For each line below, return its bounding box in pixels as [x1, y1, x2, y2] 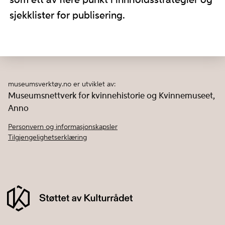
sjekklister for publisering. [9, 11, 125, 21]
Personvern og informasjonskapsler [8, 123, 118, 131]
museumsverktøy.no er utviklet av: [8, 80, 116, 88]
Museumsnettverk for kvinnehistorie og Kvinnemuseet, [8, 91, 215, 100]
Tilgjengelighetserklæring [8, 134, 87, 141]
